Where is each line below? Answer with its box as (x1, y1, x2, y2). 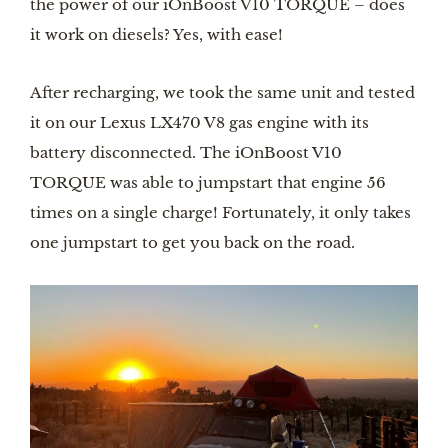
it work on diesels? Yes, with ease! (30, 25, 283, 45)
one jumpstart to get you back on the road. (30, 232, 355, 252)
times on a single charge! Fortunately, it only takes (30, 202, 411, 222)
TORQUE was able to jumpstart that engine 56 (30, 172, 386, 192)
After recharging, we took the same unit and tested (30, 82, 415, 102)
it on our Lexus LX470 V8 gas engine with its (30, 112, 369, 132)
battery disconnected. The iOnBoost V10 (30, 142, 342, 162)
